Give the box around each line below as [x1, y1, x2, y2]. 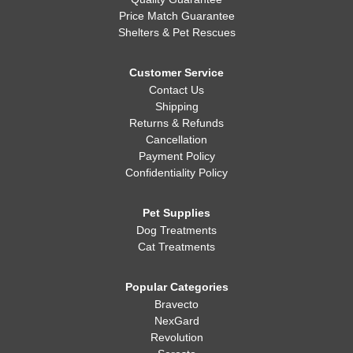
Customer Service [129, 66, 224, 79]
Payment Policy [138, 150, 215, 162]
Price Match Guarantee [118, 9, 235, 22]
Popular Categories [124, 281, 229, 293]
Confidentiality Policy [125, 166, 228, 179]
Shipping [154, 100, 199, 113]
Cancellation [146, 133, 207, 146]
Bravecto [154, 298, 199, 310]
